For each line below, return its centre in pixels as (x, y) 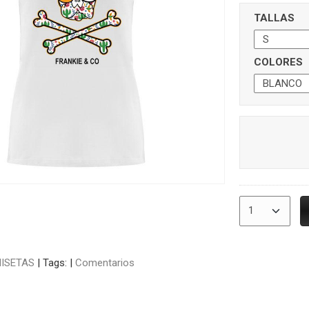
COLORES (278, 62)
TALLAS (274, 18)
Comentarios (104, 263)
